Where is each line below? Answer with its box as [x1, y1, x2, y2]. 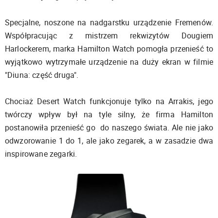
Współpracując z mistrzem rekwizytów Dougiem [5, 30, 213, 41]
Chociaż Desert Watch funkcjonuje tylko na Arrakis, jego [5, 96, 213, 107]
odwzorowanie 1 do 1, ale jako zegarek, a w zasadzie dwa [5, 135, 213, 146]
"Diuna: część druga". [5, 70, 79, 80]
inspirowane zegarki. [5, 148, 77, 159]
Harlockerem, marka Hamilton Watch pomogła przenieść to [5, 43, 213, 54]
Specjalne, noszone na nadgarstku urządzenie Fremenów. [5, 17, 213, 28]
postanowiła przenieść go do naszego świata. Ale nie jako [5, 122, 213, 133]
